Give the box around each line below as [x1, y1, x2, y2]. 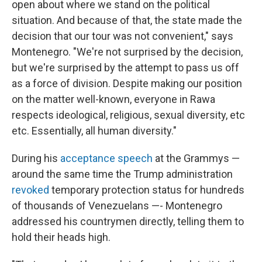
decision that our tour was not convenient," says [12, 29, 233, 42]
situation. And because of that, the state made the [12, 13, 242, 26]
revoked [12, 183, 49, 196]
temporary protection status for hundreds [49, 183, 244, 196]
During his [12, 151, 60, 164]
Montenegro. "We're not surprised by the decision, [12, 45, 243, 58]
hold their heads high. [12, 230, 111, 243]
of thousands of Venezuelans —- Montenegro [12, 199, 222, 212]
